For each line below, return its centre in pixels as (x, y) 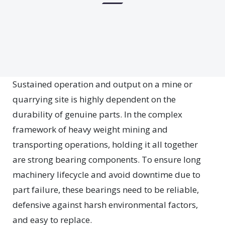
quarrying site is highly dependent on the (94, 99)
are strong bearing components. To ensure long (107, 159)
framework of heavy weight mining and (90, 129)
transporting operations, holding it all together (105, 144)
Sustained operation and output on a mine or (102, 84)
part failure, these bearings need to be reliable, (106, 190)
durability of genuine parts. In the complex (97, 114)
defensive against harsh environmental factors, (105, 205)
